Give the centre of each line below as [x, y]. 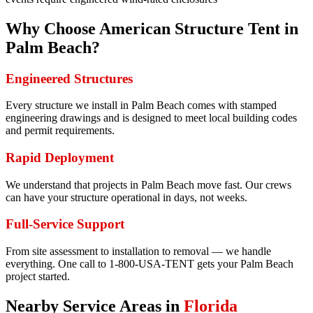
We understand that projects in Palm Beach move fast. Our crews [148, 184]
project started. [38, 277]
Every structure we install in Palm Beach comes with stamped [141, 105]
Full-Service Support [65, 224]
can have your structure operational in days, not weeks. [126, 197]
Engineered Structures [69, 78]
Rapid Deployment [60, 158]
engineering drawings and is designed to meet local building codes [151, 118]
